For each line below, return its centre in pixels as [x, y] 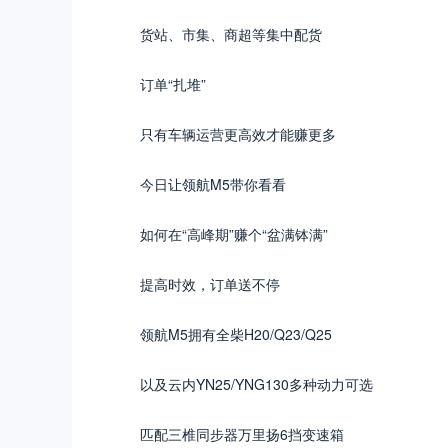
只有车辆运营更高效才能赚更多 [238, 133]
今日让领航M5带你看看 [213, 183]
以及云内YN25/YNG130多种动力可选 [256, 383]
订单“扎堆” [173, 83]
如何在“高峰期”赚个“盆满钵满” [234, 233]
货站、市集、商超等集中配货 [231, 33]
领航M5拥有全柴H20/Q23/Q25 [236, 333]
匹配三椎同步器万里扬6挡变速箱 [242, 433]
